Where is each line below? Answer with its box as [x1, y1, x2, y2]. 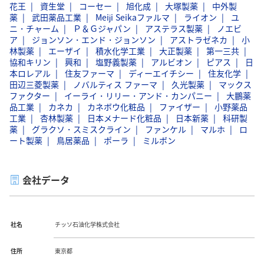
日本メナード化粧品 [87, 111, 161, 124]
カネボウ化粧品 [87, 100, 145, 113]
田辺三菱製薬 [9, 78, 59, 90]
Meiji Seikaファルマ [95, 11, 170, 23]
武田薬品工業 [32, 11, 81, 23]
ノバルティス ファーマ [73, 78, 157, 90]
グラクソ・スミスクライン [32, 123, 131, 135]
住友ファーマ [65, 67, 114, 79]
